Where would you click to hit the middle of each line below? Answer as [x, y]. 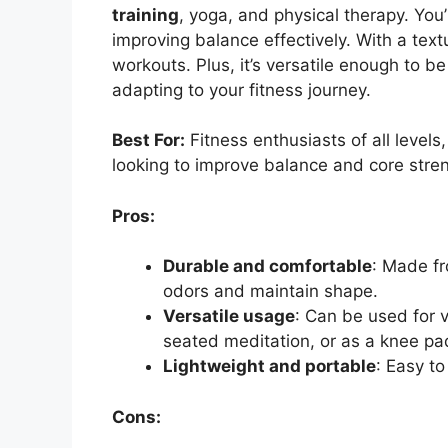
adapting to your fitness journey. [241, 89]
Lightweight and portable [269, 366]
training [145, 14]
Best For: [148, 140]
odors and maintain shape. [270, 291]
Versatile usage [229, 316]
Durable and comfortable [267, 266]
